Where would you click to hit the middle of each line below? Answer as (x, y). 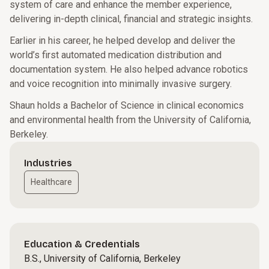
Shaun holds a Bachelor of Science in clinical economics (127, 105)
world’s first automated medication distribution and (116, 55)
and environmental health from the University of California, (130, 120)
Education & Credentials (82, 244)
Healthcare (51, 182)
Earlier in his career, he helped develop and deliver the (122, 41)
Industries (48, 163)
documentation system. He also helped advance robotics (129, 69)
